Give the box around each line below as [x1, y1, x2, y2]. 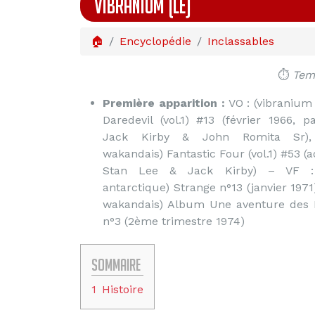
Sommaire [91, 255, 141, 274]
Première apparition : [103, 96, 225, 110]
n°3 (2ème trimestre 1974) [103, 214, 245, 228]
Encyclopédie [120, 34, 191, 48]
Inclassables [207, 34, 274, 48]
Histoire [102, 283, 143, 296]
